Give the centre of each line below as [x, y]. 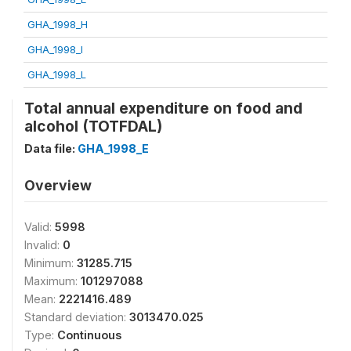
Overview [58, 185]
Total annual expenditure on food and [163, 108]
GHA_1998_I [55, 49]
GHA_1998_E [113, 148]
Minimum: [51, 262]
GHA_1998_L [57, 74]
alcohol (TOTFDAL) [93, 126]
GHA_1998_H [58, 24]
